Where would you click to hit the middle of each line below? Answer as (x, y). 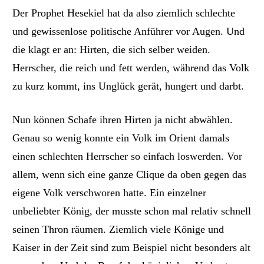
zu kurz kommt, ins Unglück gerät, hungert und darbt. (128, 86)
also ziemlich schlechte (186, 13)
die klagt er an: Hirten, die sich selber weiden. (112, 50)
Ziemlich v (133, 229)
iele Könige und (190, 229)
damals (214, 138)
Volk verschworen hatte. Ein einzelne (123, 192)
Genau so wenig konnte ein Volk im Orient (106, 138)
